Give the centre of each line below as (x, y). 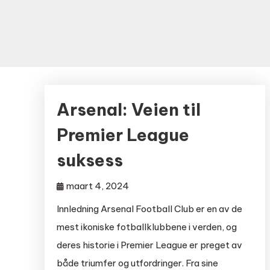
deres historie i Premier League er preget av (149, 245)
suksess (89, 160)
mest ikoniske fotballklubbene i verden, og (146, 227)
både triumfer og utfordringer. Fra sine (137, 263)
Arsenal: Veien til (128, 109)
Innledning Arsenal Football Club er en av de (149, 209)
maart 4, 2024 (97, 186)
